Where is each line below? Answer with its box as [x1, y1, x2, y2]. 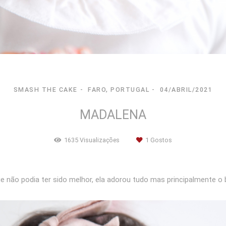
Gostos [149, 136, 172, 144]
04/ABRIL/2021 [159, 86, 213, 94]
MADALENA [80, 107, 146, 123]
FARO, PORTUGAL [88, 86, 150, 94]
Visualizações [78, 136, 121, 144]
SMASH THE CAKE [13, 86, 78, 94]
